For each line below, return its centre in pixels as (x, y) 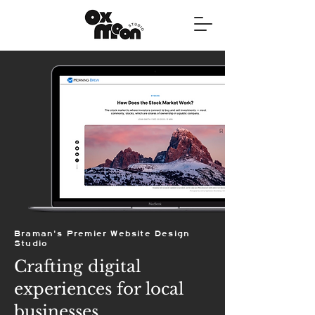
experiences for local (99, 289)
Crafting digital (77, 266)
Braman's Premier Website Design (102, 233)
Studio (31, 243)
